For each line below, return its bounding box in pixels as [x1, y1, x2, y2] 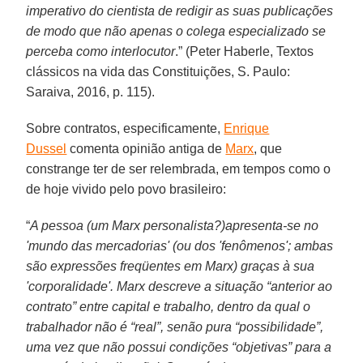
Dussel [26, 141, 67, 156]
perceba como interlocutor [26, 44, 176, 58]
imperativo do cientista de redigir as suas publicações [26, 3, 334, 18]
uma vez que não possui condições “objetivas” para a [26, 340, 332, 354]
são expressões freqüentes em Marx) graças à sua [26, 258, 315, 273]
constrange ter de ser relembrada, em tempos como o [26, 161, 331, 176]
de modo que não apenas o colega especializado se [26, 23, 327, 38]
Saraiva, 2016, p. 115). [26, 84, 156, 99]
